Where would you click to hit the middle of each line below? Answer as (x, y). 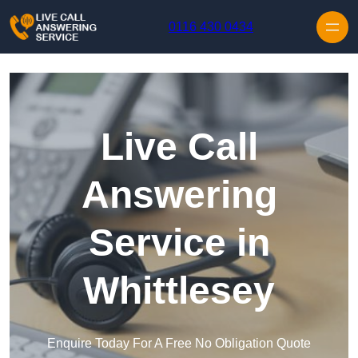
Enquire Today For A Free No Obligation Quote (179, 344)
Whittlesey (179, 291)
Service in (179, 243)
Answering (179, 195)
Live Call (179, 147)
